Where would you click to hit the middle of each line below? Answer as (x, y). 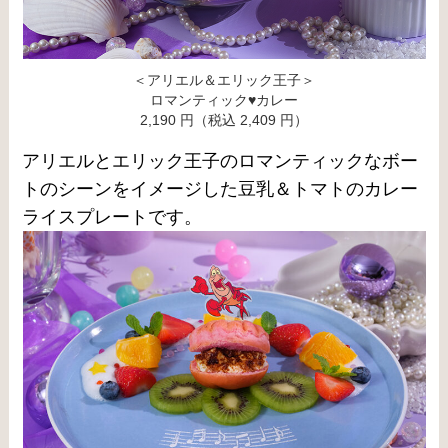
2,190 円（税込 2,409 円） (224, 119)
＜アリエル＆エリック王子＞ (224, 79)
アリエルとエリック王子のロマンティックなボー (220, 161)
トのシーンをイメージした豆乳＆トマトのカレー (220, 189)
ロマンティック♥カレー (224, 99)
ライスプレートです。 (112, 217)
